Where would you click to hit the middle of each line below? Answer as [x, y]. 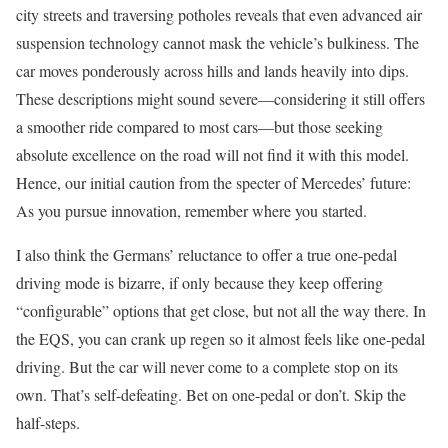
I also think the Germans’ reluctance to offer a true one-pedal [206, 254]
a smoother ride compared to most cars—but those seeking [199, 126]
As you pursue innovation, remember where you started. [191, 210]
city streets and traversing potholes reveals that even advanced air [219, 14]
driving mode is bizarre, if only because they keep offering [199, 282]
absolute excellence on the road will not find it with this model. [212, 154]
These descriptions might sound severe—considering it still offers [220, 98]
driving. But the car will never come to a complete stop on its [207, 366]
